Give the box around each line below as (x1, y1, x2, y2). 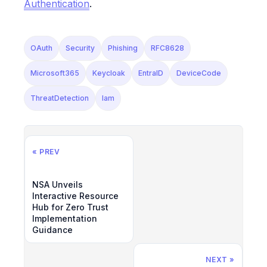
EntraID (138, 68, 163, 77)
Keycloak (92, 68, 125, 77)
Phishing (108, 43, 138, 52)
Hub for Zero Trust (32, 201, 108, 212)
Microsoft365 (30, 68, 79, 77)
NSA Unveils (32, 179, 83, 190)
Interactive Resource (32, 190, 119, 201)
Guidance (32, 224, 73, 235)
